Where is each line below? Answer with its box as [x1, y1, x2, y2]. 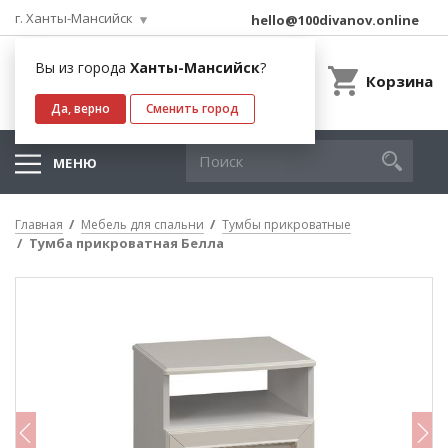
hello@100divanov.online [251, 11, 419, 29]
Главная [15, 216, 63, 233]
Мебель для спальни [81, 216, 204, 233]
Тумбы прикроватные [222, 216, 351, 233]
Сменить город [146, 100, 239, 117]
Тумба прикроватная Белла [29, 234, 224, 252]
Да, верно [51, 100, 110, 117]
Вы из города [35, 58, 130, 77]
